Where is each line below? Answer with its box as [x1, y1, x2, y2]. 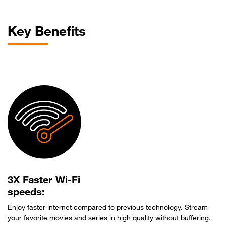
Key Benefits [8, 26, 86, 39]
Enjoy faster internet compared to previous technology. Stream [8, 204, 208, 212]
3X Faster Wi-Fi [8, 176, 80, 186]
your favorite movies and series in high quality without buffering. [8, 215, 211, 222]
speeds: [8, 188, 45, 198]
